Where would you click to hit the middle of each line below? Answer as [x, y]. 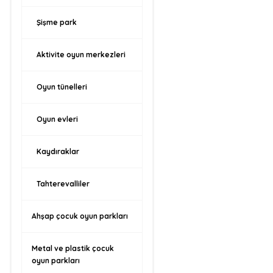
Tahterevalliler [63, 184]
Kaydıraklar [58, 151]
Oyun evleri [57, 119]
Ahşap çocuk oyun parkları [80, 216]
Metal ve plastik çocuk [73, 248]
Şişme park [57, 22]
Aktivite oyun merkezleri [81, 55]
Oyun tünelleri [62, 87]
